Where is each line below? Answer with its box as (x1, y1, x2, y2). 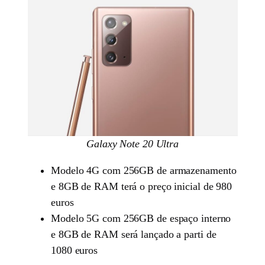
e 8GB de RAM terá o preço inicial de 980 (51, 180, 232, 193)
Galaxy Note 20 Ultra (86, 138, 179, 150)
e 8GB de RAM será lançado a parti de (51, 228, 216, 241)
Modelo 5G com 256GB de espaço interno (51, 212, 231, 225)
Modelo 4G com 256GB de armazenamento (51, 164, 237, 177)
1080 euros (51, 244, 98, 257)
